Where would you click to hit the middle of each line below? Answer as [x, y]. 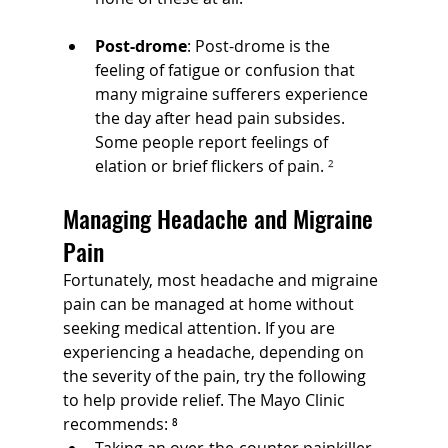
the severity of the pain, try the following [216, 375]
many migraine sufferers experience [233, 93]
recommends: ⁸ [120, 423]
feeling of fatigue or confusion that [226, 69]
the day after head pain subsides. [221, 117]
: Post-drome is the [260, 45]
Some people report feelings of [213, 141]
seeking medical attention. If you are [200, 327]
